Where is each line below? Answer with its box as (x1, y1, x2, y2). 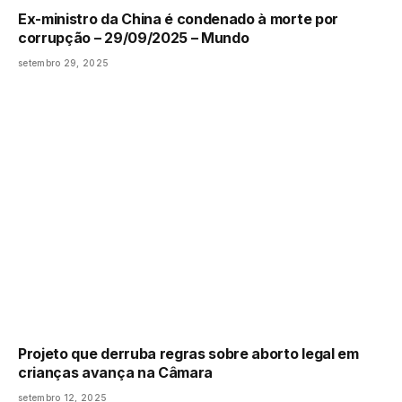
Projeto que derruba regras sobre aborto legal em (18, 345, 359, 363)
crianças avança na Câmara (18, 363, 213, 382)
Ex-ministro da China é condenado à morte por (18, 10, 338, 29)
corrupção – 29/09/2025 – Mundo (18, 29, 249, 48)
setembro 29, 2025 (18, 57, 109, 69)
